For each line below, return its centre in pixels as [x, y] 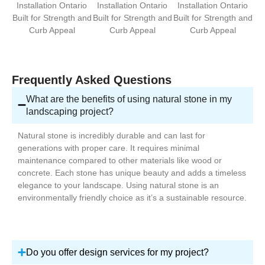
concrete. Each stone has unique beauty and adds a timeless [132, 172]
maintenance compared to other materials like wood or [120, 160]
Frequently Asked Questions [92, 80]
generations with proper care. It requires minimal [109, 148]
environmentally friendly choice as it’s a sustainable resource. [132, 197]
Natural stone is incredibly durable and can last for [112, 135]
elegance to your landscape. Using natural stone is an [118, 185]
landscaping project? [70, 111]
